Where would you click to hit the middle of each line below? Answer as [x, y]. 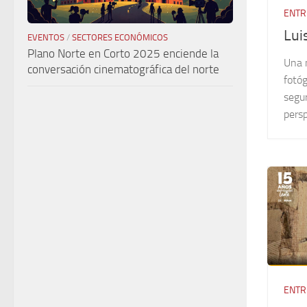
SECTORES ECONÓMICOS [120, 38]
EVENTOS [46, 38]
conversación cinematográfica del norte [123, 70]
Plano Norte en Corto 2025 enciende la [123, 54]
